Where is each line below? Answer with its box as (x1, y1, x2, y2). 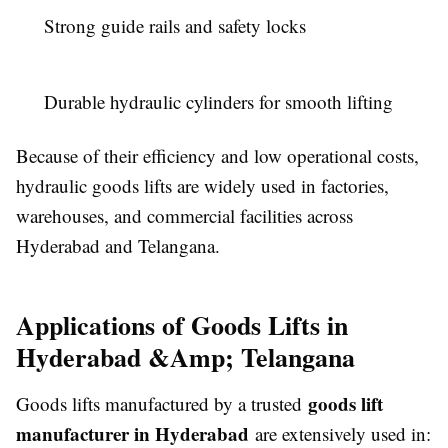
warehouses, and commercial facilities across (16, 202, 353, 228)
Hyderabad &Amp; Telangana (16, 337, 355, 376)
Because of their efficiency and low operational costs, (16, 142, 419, 168)
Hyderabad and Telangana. (16, 232, 220, 258)
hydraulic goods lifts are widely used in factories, (16, 172, 389, 198)
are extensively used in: (249, 420, 431, 446)
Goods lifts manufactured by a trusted (16, 390, 308, 416)
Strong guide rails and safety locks (44, 12, 306, 38)
